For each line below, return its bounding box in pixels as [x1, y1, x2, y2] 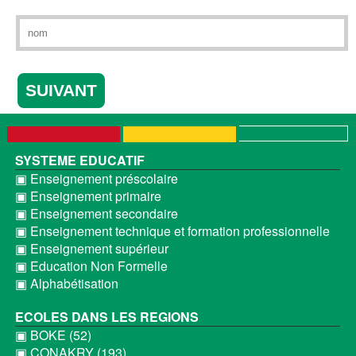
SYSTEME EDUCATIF [14, 151, 145, 169]
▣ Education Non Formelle [14, 257, 168, 275]
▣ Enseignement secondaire [14, 204, 178, 222]
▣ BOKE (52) [14, 326, 91, 344]
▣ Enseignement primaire [14, 187, 161, 205]
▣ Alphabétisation [14, 274, 118, 292]
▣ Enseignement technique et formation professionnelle [14, 222, 330, 240]
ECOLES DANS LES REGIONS [14, 308, 199, 326]
